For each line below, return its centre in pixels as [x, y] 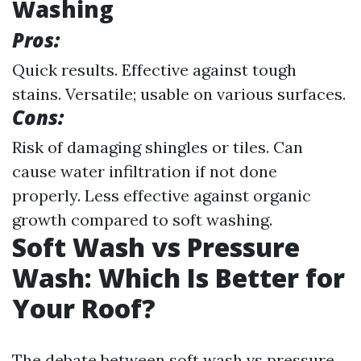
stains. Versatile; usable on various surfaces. [179, 94]
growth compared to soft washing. [142, 220]
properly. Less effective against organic [162, 195]
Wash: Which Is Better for [178, 278]
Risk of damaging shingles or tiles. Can [158, 147]
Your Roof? [84, 308]
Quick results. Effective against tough [154, 70]
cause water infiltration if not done [145, 171]
